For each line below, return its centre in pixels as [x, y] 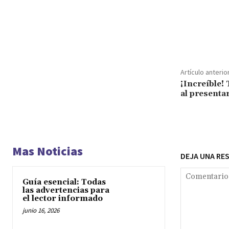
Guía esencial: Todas [64, 182]
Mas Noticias [48, 151]
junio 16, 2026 [41, 210]
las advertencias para [66, 190]
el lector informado [63, 198]
